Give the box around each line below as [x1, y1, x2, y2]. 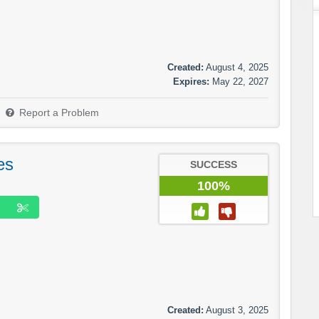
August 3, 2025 [206, 305, 268, 316]
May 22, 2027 [212, 76, 268, 88]
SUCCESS [190, 159, 237, 171]
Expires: [173, 76, 209, 88]
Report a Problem [19, 108, 99, 119]
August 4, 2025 [206, 62, 268, 73]
